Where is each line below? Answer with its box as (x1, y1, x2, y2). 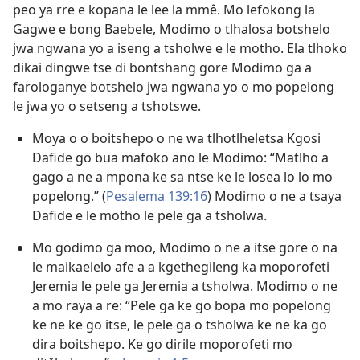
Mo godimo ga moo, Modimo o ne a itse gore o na (32, 239, 337, 257)
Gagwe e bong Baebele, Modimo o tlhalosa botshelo (13, 20, 330, 39)
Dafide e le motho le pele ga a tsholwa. (32, 207, 267, 225)
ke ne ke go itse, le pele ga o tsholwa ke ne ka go (32, 316, 327, 334)
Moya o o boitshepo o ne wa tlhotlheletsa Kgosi (32, 129, 321, 148)
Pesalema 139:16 (106, 187, 207, 206)
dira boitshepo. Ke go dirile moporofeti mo (32, 335, 292, 354)
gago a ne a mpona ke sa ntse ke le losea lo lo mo (32, 168, 333, 186)
